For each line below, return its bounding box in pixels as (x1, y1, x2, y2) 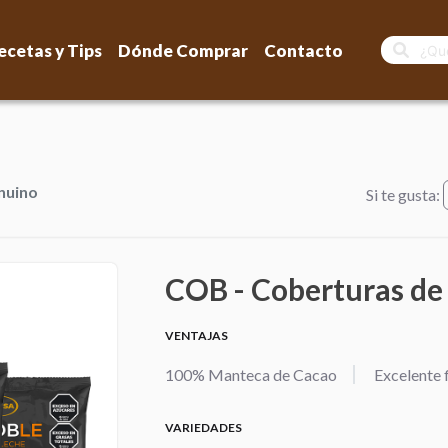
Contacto (263, 39, 343, 61)
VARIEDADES (165, 420, 242, 436)
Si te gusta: (366, 185, 443, 205)
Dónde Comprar (117, 39, 248, 61)
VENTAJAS (165, 328, 228, 344)
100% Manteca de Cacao (165, 365, 337, 385)
